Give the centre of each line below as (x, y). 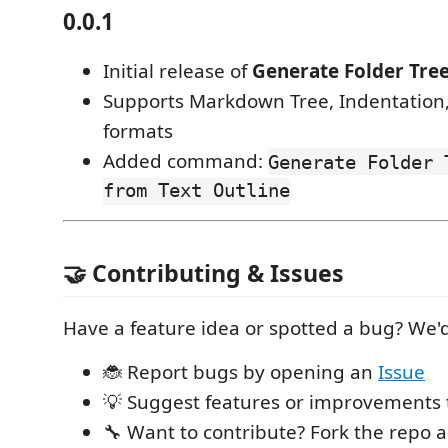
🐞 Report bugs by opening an (240, 371)
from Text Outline (196, 191)
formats (138, 131)
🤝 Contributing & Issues (203, 272)
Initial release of (177, 71)
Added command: (185, 161)
